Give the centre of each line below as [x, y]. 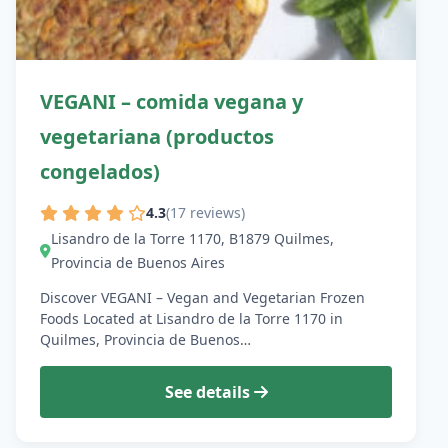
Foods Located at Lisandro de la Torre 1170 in [191, 318]
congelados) [100, 171]
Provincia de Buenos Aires [138, 262]
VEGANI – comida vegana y [171, 101]
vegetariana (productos [157, 136]
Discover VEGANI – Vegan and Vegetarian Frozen [202, 297]
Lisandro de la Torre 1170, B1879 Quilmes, [192, 238]
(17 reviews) [205, 212]
